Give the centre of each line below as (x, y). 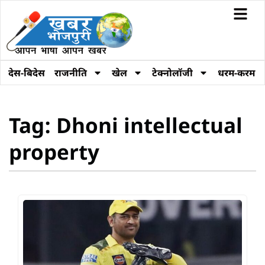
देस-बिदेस (27, 73)
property (54, 155)
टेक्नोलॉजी (172, 73)
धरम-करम (236, 73)
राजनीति (71, 73)
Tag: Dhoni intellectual (126, 128)
